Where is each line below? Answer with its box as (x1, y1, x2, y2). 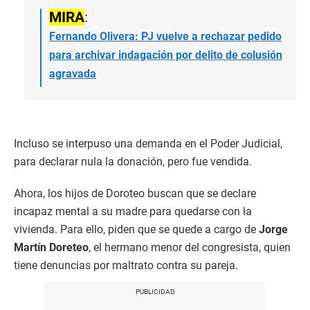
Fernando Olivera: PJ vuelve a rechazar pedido (49, 30, 282, 44)
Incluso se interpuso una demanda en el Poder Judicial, (14, 137, 282, 151)
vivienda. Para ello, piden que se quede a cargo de (14, 223, 256, 237)
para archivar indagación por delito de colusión (49, 48, 282, 62)
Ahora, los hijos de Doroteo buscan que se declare (14, 187, 256, 201)
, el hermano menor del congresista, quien (89, 241, 291, 255)
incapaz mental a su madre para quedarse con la (14, 205, 252, 219)
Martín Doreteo (14, 241, 89, 255)
